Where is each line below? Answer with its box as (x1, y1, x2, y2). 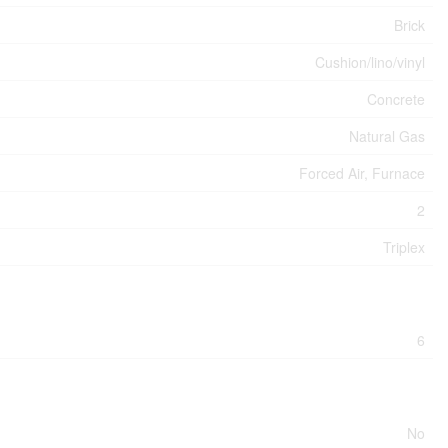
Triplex (383, 237, 425, 258)
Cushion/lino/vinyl (315, 52, 425, 73)
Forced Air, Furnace (299, 163, 425, 184)
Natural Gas (349, 126, 425, 147)
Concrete (367, 89, 425, 110)
